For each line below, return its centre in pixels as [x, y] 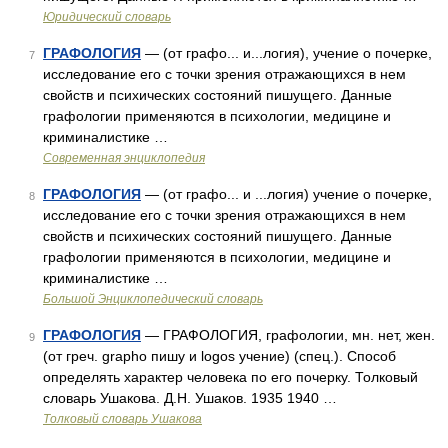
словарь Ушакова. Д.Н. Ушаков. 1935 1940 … [190, 398]
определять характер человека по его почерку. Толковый [230, 377]
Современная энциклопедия [124, 158]
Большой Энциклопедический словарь [153, 299]
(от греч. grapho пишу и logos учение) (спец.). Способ [219, 356]
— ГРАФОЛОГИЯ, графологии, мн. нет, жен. [288, 335]
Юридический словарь [107, 17]
